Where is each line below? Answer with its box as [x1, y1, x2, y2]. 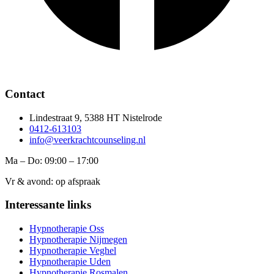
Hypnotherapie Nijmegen [29, 234, 127, 245]
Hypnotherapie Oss [29, 223, 104, 234]
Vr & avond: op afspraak [5, 176, 100, 187]
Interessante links [5, 198, 91, 212]
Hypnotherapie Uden [29, 256, 111, 267]
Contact [5, 87, 45, 100]
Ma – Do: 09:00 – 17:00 [5, 155, 98, 166]
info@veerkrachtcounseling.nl [29, 134, 146, 145]
